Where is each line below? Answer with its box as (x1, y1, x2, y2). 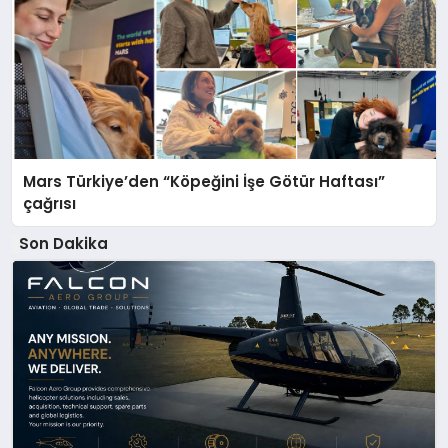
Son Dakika (18, 233, 108, 255)
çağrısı (23, 192, 77, 214)
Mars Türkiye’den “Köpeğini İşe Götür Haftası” (23, 170, 386, 192)
